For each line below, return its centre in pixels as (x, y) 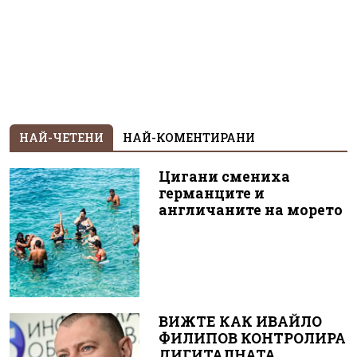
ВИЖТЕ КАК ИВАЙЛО (240, 322)
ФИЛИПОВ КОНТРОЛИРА (252, 339)
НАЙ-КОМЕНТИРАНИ (189, 137)
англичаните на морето (250, 210)
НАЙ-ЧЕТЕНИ (61, 137)
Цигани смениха (224, 176)
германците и (211, 193)
